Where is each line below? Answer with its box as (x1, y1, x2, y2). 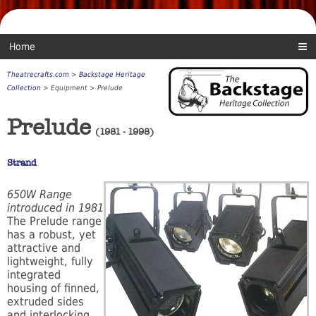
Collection (7, 84, 41, 92)
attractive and (7, 241, 80, 255)
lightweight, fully (7, 255, 93, 269)
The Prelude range (7, 214, 102, 229)
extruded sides (7, 295, 84, 309)
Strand (7, 157, 37, 169)
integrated (7, 268, 61, 282)
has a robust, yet (7, 228, 96, 242)
